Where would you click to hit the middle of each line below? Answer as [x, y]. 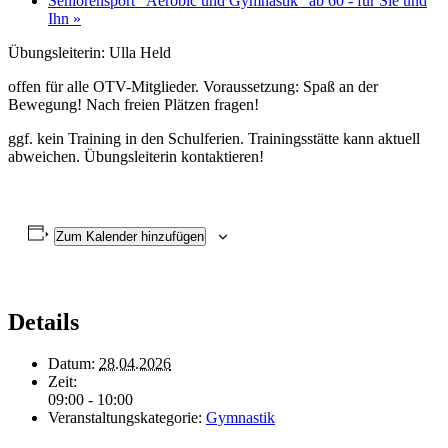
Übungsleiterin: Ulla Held [89, 52]
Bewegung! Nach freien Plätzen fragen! [133, 104]
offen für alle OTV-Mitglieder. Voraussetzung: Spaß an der [193, 86]
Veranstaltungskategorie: [125, 418]
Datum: [71, 364]
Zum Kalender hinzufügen [129, 236]
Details [43, 321]
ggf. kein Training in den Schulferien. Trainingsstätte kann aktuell [214, 138]
